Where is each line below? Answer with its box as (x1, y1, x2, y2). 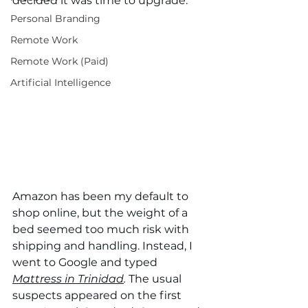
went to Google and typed (12, 256, 160, 269)
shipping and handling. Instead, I (12, 239, 195, 252)
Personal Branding (10, 12, 100, 25)
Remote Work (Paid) (10, 55, 109, 67)
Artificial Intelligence (10, 76, 111, 89)
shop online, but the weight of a (12, 206, 190, 219)
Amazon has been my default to (12, 190, 191, 203)
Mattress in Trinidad (12, 272, 124, 285)
